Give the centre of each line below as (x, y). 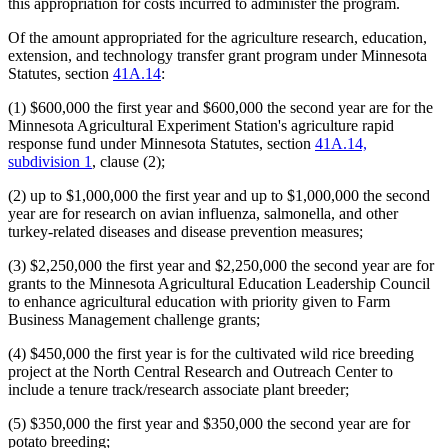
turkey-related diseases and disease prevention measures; (185, 232)
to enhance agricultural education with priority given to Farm (199, 302)
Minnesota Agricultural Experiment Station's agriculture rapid (201, 126)
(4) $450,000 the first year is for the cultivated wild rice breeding (211, 354)
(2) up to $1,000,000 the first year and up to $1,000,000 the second (219, 196)
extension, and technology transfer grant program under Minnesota (217, 56)
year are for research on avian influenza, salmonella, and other (203, 214)
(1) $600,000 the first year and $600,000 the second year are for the (220, 108)
